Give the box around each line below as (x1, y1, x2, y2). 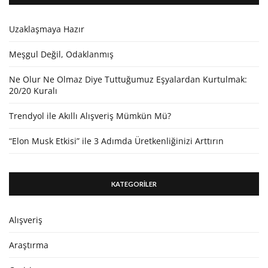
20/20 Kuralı (9, 84, 57, 96)
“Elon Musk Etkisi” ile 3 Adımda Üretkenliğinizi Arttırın (9, 135, 224, 147)
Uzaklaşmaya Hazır (9, 23, 84, 35)
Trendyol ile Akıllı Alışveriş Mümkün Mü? (9, 109, 171, 121)
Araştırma (9, 239, 48, 251)
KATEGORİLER (111, 179, 157, 188)
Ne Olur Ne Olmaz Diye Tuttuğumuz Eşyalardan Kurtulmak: (9, 73, 247, 85)
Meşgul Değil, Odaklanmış (9, 48, 114, 60)
